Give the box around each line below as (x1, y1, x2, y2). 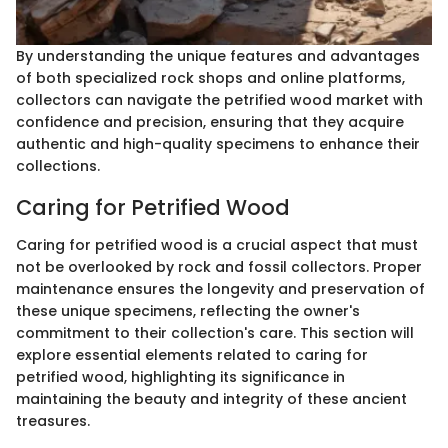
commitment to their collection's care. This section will (16, 323, 414, 344)
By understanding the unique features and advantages (16, 45, 420, 66)
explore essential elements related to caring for (16, 345, 368, 366)
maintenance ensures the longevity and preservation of (16, 279, 425, 300)
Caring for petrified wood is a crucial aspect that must (16, 235, 418, 256)
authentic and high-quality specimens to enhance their (16, 133, 420, 154)
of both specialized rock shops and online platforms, (16, 67, 405, 88)
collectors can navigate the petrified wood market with (16, 89, 423, 110)
